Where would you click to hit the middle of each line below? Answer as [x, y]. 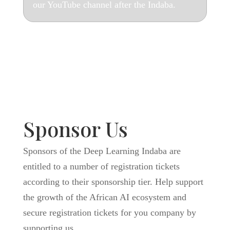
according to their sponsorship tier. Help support [113, 182]
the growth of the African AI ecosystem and [104, 197]
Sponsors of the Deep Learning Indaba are [102, 151]
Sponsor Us [75, 129]
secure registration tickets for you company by [109, 213]
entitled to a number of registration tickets [101, 166]
